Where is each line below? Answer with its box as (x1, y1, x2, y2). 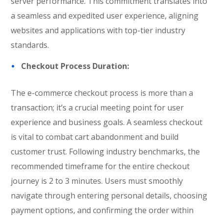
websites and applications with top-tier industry (11, 25, 186, 36)
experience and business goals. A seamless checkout (11, 117, 203, 128)
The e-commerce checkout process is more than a (11, 88, 194, 98)
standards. (11, 40, 49, 50)
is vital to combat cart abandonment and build (11, 131, 179, 142)
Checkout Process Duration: (21, 61, 130, 71)
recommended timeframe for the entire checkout (11, 161, 190, 172)
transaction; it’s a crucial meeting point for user (11, 102, 184, 113)
